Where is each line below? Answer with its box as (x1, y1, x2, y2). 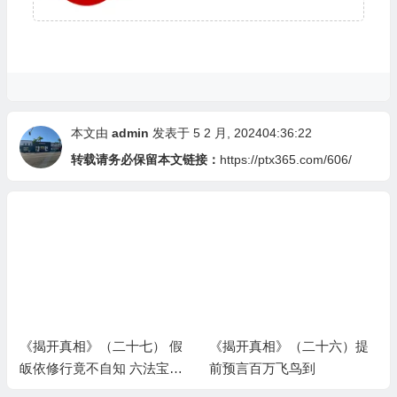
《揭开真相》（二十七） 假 (19, 338, 183, 354)
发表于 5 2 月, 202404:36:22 (148, 126, 312, 141)
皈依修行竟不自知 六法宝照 (19, 360, 183, 376)
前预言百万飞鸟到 (209, 360, 316, 376)
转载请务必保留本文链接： (70, 152, 220, 167)
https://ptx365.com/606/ (219, 152, 352, 167)
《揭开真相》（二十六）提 (209, 338, 370, 354)
